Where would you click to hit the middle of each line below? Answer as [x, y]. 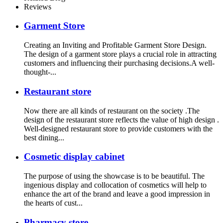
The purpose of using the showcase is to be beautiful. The [114, 176]
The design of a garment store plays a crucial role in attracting [120, 54]
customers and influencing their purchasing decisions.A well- [119, 63]
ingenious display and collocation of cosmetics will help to [115, 185]
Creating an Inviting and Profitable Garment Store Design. [115, 45]
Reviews [38, 6]
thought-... [40, 72]
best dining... [44, 137]
